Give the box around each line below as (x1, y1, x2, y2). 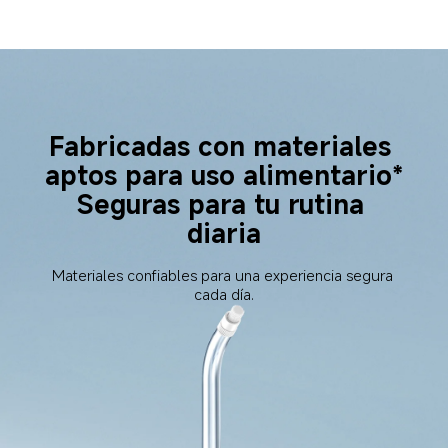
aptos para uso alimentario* (45, 157, 404, 193)
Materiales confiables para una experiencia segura (51, 264, 397, 285)
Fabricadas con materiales (49, 128, 400, 164)
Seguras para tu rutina (76, 186, 372, 222)
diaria (187, 215, 262, 251)
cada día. (194, 283, 255, 304)
